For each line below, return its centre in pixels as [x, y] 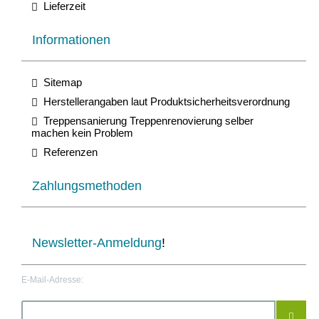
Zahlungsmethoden [87, 185]
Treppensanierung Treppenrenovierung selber [146, 121]
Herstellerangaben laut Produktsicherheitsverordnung [164, 101]
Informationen [71, 40]
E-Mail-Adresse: [52, 279]
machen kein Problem [82, 133]
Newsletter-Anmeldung [97, 243]
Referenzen [68, 152]
